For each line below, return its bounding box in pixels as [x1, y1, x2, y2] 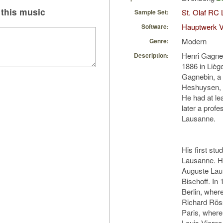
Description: [134, 51, 169, 60]
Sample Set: [134, 7, 169, 17]
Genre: [149, 36, 169, 46]
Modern [182, 36, 207, 47]
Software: [141, 22, 169, 31]
